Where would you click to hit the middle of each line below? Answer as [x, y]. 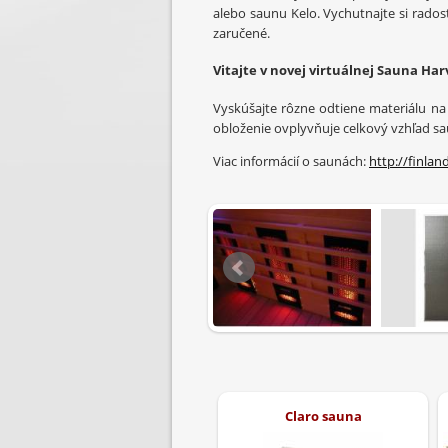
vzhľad [410, 127]
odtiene [342, 107]
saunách [338, 160]
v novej [283, 70]
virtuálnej [341, 70]
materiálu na [407, 107]
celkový [365, 127]
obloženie [242, 127]
